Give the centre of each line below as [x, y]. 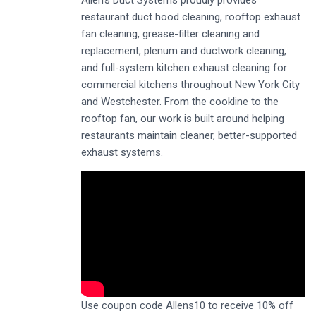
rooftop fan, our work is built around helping [183, 118]
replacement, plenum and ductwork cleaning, [184, 50]
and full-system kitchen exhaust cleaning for [184, 67]
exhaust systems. [122, 152]
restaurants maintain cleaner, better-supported [189, 135]
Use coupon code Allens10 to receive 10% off [187, 306]
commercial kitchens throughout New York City [190, 84]
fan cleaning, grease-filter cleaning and [170, 34]
